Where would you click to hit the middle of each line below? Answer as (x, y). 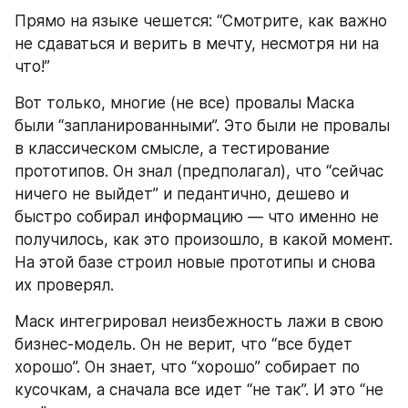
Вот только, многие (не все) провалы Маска (184, 102)
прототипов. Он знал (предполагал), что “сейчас (199, 171)
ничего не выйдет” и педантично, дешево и (182, 194)
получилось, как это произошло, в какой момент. (204, 239)
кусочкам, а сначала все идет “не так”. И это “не (199, 389)
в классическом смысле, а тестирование (172, 148)
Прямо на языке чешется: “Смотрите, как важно (201, 20)
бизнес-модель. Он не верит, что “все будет (184, 344)
